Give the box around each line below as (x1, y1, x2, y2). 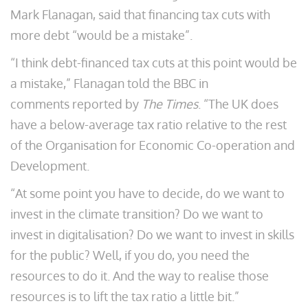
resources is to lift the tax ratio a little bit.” (10, 289, 239, 304)
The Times (142, 96, 198, 111)
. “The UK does (198, 96, 278, 111)
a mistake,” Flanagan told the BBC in (10, 76, 208, 91)
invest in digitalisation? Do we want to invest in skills (10, 227, 294, 242)
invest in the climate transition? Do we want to (10, 206, 263, 221)
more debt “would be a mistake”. (10, 27, 192, 43)
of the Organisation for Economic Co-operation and (10, 137, 295, 153)
